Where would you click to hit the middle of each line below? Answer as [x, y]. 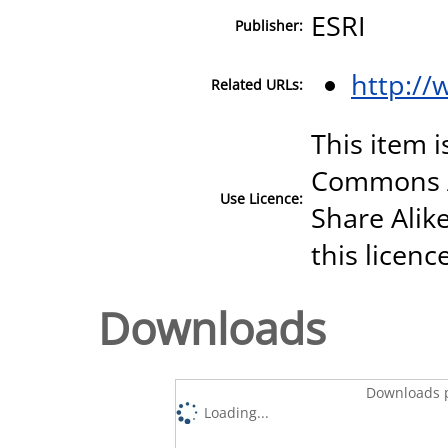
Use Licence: [261, 198]
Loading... [237, 412]
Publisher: [269, 25]
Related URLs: [257, 84]
